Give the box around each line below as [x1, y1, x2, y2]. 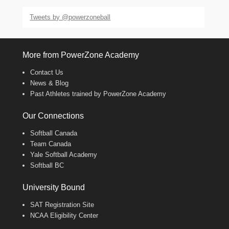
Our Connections [22, 111, 84, 120]
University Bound [22, 183, 85, 192]
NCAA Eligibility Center [30, 212, 98, 219]
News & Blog [30, 79, 68, 87]
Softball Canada [30, 129, 77, 137]
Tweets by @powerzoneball [30, 13, 111, 21]
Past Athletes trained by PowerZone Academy [30, 90, 166, 98]
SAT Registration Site [30, 201, 94, 209]
